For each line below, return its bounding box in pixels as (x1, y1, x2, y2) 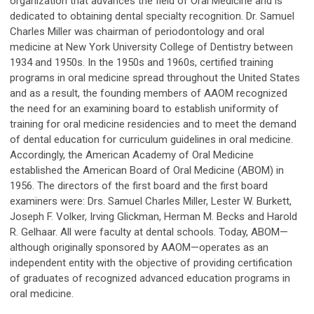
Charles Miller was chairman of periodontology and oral (10, 25, 264, 38)
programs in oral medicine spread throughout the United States (10, 71, 300, 84)
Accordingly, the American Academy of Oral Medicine (10, 148, 254, 161)
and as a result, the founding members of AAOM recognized (10, 86, 287, 100)
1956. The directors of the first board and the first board (10, 179, 268, 192)
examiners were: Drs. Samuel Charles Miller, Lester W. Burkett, (10, 194, 292, 207)
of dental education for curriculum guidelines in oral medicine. (10, 132, 293, 146)
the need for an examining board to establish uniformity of (10, 102, 279, 115)
